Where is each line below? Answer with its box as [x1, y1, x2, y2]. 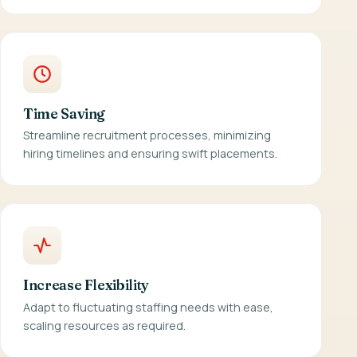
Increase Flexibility [23, 277, 149, 294]
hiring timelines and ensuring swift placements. [23, 146, 277, 162]
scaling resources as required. [23, 317, 186, 333]
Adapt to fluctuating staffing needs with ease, [23, 299, 273, 315]
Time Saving [23, 105, 106, 123]
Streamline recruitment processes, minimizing [23, 127, 271, 143]
